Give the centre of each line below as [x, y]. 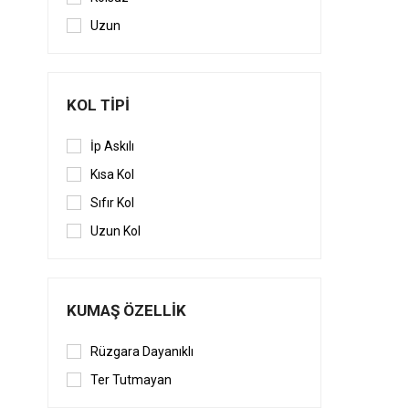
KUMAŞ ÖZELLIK [126, 311]
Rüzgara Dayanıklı [142, 352]
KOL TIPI [98, 105]
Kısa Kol [112, 175]
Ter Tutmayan [131, 380]
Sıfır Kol [112, 203]
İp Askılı [112, 147]
